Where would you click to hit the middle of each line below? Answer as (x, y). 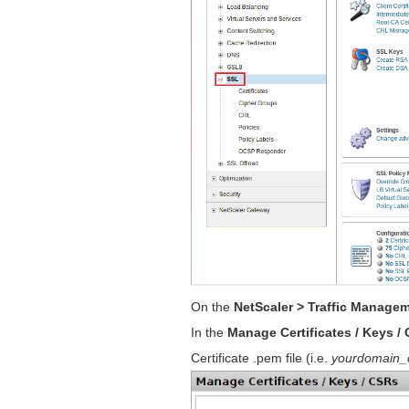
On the (213, 307)
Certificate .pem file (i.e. (262, 358)
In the (210, 333)
